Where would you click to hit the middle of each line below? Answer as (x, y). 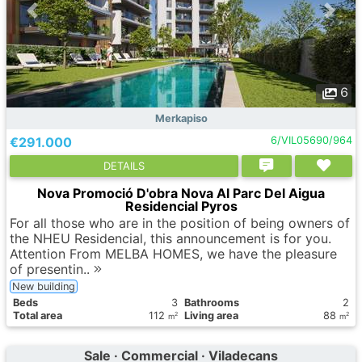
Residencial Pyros (181, 206)
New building (44, 286)
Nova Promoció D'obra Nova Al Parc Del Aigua (181, 193)
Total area (38, 316)
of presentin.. (52, 269)
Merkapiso (181, 118)
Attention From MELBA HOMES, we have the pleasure (173, 254)
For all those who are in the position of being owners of (180, 223)
